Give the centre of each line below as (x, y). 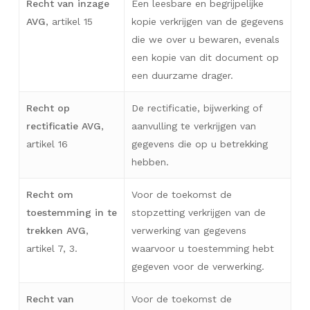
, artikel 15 (69, 21)
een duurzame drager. (182, 75)
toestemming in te (71, 212)
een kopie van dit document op (205, 57)
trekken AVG (56, 230)
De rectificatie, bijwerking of (197, 108)
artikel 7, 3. (52, 248)
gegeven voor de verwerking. (198, 266)
